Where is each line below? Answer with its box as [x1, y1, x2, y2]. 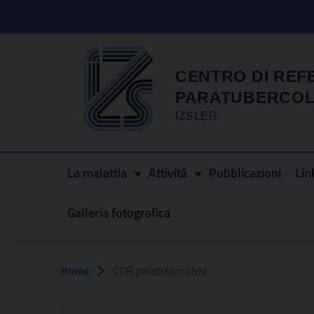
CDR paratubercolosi [113, 261, 207, 279]
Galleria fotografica [67, 203, 170, 222]
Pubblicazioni [209, 163, 281, 182]
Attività [149, 163, 187, 182]
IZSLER [175, 109, 217, 122]
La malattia [67, 163, 127, 182]
